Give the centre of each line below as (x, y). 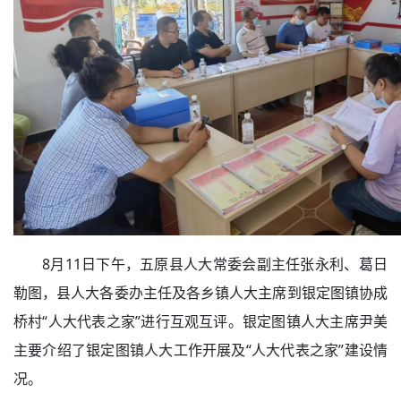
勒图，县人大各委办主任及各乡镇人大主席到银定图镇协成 (200, 293)
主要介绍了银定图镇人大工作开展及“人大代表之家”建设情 (200, 350)
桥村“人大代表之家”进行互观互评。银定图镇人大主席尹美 (200, 321)
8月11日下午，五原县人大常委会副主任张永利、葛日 (215, 264)
